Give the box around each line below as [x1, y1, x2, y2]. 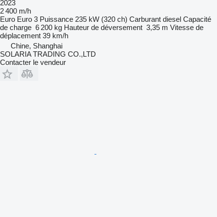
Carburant [129, 15, 161, 23]
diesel [163, 15, 181, 23]
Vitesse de [170, 23, 203, 31]
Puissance [40, 15, 73, 23]
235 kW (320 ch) [75, 15, 127, 23]
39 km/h [43, 31, 68, 40]
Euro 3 [17, 15, 38, 23]
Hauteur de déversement [64, 23, 142, 31]
